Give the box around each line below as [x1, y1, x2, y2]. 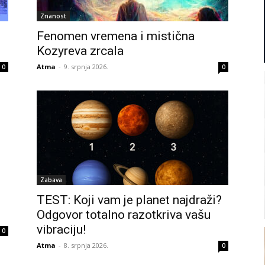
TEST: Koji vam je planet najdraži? [37, 193, 222, 207]
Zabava [40, 176, 62, 184]
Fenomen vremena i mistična [37, 29, 195, 43]
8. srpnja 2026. [64, 241, 108, 250]
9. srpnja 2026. [64, 62, 108, 71]
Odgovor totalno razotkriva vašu [37, 208, 211, 222]
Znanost [40, 12, 66, 20]
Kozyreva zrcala [37, 44, 124, 58]
